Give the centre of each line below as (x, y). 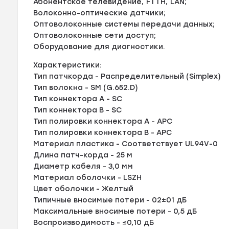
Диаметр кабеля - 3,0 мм (83, 166)
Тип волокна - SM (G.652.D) (86, 87)
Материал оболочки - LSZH (88, 177)
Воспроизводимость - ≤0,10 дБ (94, 222)
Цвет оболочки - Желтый (84, 189)
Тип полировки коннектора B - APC (103, 132)
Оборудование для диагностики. (99, 47)
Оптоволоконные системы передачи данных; (124, 24)
